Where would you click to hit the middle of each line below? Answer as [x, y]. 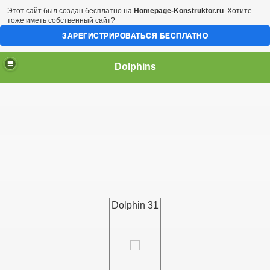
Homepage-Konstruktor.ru [179, 11]
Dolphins [135, 66]
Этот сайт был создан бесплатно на [71, 11]
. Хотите [238, 11]
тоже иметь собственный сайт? [61, 20]
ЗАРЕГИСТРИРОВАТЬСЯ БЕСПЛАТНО [135, 36]
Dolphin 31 [135, 205]
